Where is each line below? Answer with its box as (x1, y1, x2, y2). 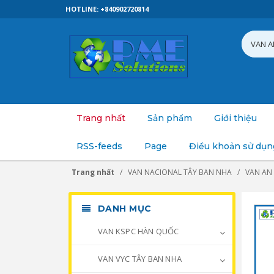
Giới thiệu (214, 113, 257, 124)
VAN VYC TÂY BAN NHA (96, 253, 182, 264)
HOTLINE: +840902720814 (65, 4, 149, 13)
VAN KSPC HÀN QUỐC (96, 226, 179, 237)
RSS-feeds (76, 141, 122, 152)
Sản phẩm (147, 113, 192, 124)
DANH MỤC (95, 203, 152, 214)
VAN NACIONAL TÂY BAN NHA (128, 167, 232, 177)
